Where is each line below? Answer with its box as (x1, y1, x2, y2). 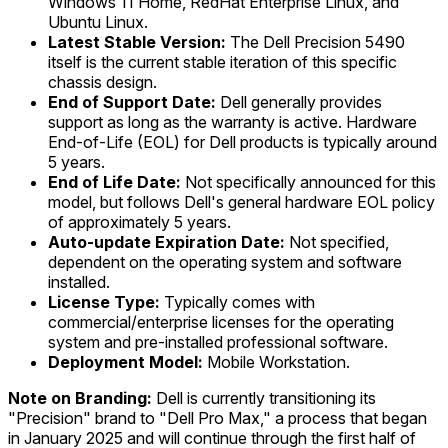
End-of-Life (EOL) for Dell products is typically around (48, 131, 437, 152)
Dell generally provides (216, 91, 382, 112)
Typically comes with (160, 291, 315, 312)
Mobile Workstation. (203, 351, 350, 372)
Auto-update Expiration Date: (48, 231, 285, 252)
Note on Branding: (8, 387, 152, 408)
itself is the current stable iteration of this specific (48, 51, 397, 72)
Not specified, (285, 231, 389, 252)
